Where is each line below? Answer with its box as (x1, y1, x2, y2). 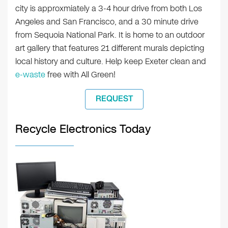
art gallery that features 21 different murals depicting (15, 42, 204, 54)
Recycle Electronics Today (15, 121, 151, 137)
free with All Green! (45, 69, 116, 80)
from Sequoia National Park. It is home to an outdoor (15, 29, 205, 41)
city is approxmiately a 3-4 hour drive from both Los (15, 3, 202, 14)
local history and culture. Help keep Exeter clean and (15, 55, 206, 67)
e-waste (15, 69, 45, 80)
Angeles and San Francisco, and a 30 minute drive (15, 16, 198, 27)
